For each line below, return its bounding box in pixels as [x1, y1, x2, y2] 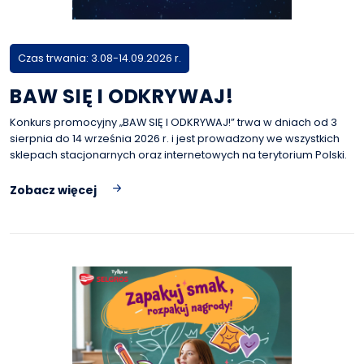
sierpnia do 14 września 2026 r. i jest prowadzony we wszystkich [10, 132, 340, 145]
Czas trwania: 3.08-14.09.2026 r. [18, 51, 181, 65]
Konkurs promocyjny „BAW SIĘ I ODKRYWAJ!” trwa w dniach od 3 [10, 115, 337, 129]
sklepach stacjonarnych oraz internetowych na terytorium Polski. [10, 148, 347, 162]
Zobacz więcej [10, 182, 97, 198]
